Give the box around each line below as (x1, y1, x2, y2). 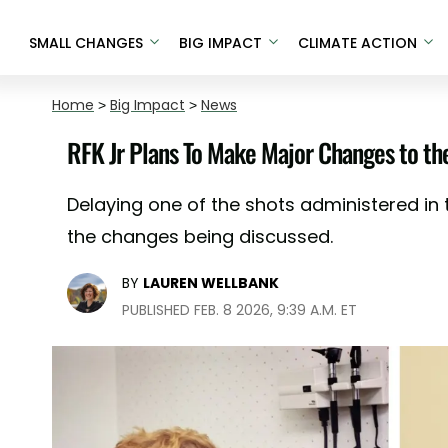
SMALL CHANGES (28, 32, 143, 53)
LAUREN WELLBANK (143, 273, 279, 293)
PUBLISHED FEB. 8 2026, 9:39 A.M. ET (122, 300, 357, 320)
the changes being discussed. (67, 224, 333, 249)
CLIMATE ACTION (297, 32, 417, 53)
